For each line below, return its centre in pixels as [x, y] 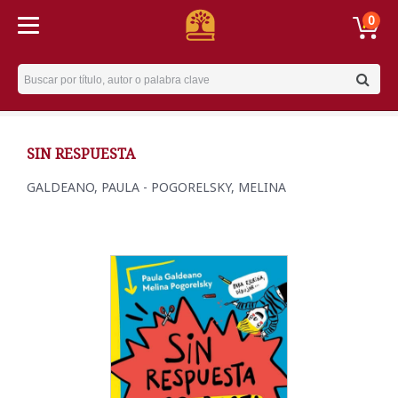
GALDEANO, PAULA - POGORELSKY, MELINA [156, 187]
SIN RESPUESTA [81, 154]
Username [51, 74]
